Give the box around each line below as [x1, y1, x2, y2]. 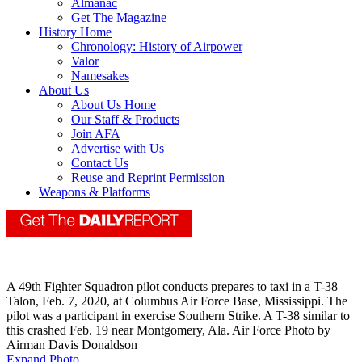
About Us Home [71, 98, 156, 112]
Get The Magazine [71, 11, 166, 25]
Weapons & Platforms [39, 185, 150, 200]
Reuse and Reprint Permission [71, 170, 225, 185]
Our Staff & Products [71, 112, 179, 127]
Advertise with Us [71, 141, 164, 156]
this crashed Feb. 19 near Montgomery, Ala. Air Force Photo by [6, 323, 330, 338]
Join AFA [71, 127, 120, 141]
